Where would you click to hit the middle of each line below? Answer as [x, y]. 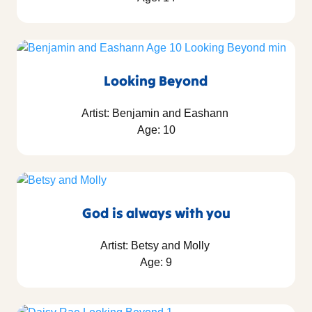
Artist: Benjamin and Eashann [156, 114]
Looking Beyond [156, 81]
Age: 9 [156, 263]
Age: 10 [156, 130]
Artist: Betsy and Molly [156, 246]
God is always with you [156, 213]
